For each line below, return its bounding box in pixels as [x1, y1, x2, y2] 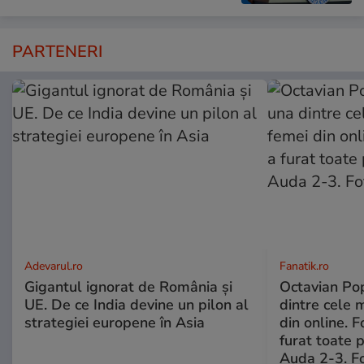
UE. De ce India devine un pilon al [24, 295, 249, 315]
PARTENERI [12, 41, 102, 63]
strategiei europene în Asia [24, 313, 205, 333]
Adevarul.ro [24, 258, 83, 275]
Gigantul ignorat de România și [24, 277, 232, 297]
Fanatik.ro [279, 258, 329, 275]
